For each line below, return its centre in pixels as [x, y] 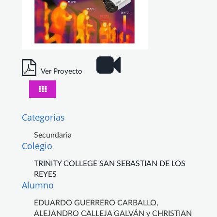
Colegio [37, 146]
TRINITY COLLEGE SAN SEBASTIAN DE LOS [110, 163]
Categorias [43, 117]
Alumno [38, 185]
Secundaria [53, 135]
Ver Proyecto [62, 71]
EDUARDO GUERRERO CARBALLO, [96, 203]
